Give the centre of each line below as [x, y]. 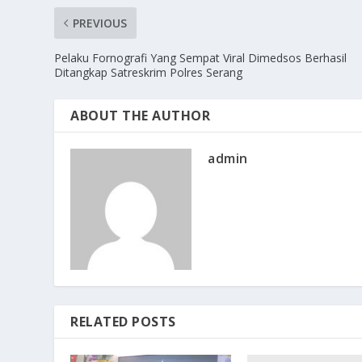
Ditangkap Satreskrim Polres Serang [150, 73]
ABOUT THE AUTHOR [141, 116]
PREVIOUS [100, 23]
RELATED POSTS [123, 322]
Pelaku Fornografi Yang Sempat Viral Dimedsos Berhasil [201, 58]
